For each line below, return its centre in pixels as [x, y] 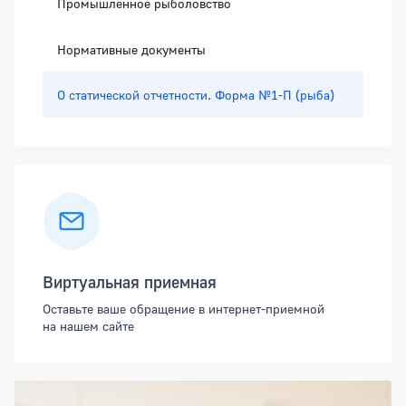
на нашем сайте [88, 326]
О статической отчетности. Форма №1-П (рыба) [196, 95]
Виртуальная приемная [130, 282]
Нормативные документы [131, 50]
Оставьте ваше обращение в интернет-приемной [184, 309]
